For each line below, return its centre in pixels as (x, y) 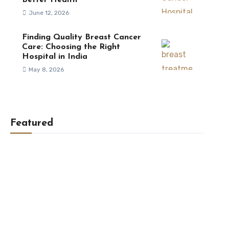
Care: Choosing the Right (71, 47)
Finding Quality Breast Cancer (81, 37)
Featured (31, 123)
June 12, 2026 (49, 13)
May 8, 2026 (46, 70)
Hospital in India (54, 57)
